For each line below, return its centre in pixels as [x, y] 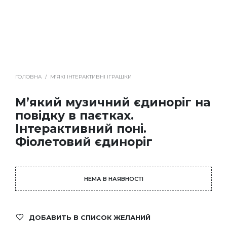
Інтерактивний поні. [81, 129]
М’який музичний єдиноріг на [113, 103]
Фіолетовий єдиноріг [84, 142]
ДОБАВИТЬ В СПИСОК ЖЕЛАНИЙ [90, 218]
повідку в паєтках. [74, 116]
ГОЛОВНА [28, 77]
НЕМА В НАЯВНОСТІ [113, 179]
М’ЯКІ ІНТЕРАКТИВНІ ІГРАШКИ [91, 77]
